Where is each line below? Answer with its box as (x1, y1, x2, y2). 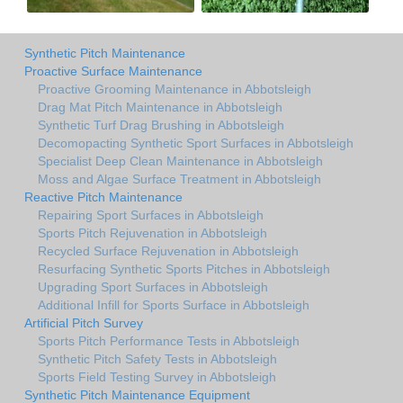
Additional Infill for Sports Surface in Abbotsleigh (38, 297, 309, 312)
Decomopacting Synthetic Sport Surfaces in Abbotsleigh (38, 135, 354, 150)
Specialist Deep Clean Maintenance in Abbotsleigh (38, 153, 323, 168)
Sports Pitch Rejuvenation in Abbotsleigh (38, 225, 267, 240)
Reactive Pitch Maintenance (24, 189, 183, 204)
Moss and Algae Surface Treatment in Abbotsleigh (38, 171, 321, 186)
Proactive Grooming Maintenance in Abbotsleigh (38, 81, 311, 96)
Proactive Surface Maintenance (24, 63, 202, 78)
